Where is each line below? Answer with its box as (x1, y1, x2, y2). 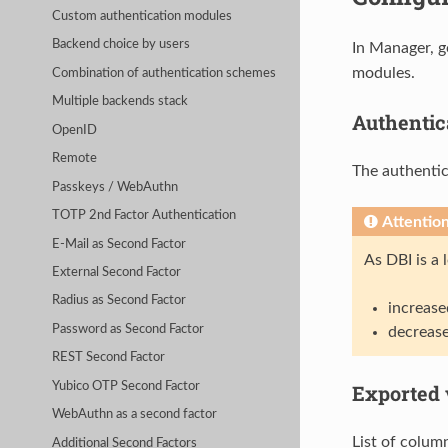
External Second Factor (52, 265, 182, 279)
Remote (52, 152, 98, 166)
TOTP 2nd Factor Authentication (52, 209, 237, 223)
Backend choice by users (52, 38, 191, 52)
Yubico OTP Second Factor (52, 379, 201, 393)
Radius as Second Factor (52, 294, 187, 308)
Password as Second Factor (52, 322, 205, 336)
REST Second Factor (52, 351, 166, 365)
